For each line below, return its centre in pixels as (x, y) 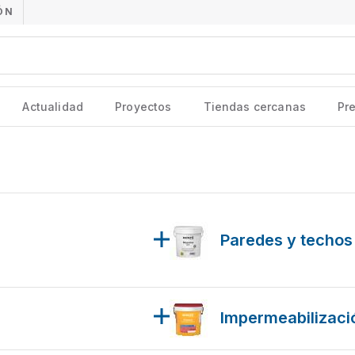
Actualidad (53, 107)
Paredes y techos (286, 240)
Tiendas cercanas (255, 107)
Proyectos (143, 107)
